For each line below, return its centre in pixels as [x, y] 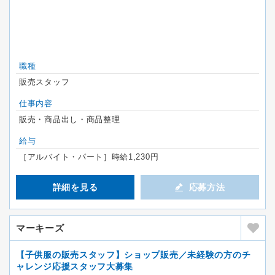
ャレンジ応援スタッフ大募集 [75, 266]
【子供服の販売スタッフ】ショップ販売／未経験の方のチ [134, 255]
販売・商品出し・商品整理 [70, 119]
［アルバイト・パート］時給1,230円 [89, 157]
